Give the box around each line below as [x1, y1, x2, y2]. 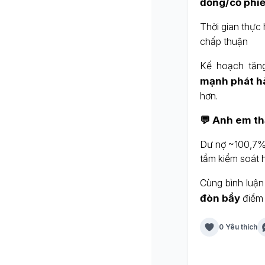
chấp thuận [199, 35, 248, 47]
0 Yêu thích [218, 222, 257, 231]
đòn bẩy [199, 192, 240, 204]
